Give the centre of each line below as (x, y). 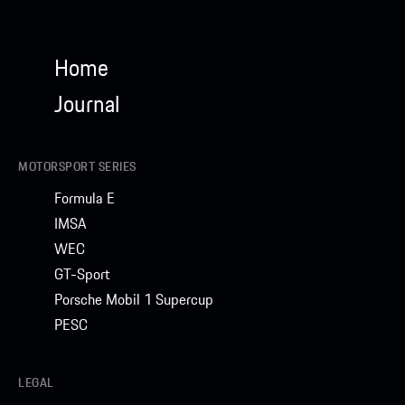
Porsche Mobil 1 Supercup (134, 300)
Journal (87, 105)
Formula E (85, 198)
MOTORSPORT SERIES (77, 167)
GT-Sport (82, 274)
